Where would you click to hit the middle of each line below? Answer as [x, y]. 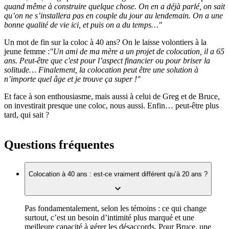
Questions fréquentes [59, 144]
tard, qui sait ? [27, 114]
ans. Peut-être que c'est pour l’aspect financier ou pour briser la [107, 60]
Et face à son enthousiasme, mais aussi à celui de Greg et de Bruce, [112, 96]
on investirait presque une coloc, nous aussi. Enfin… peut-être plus [111, 105]
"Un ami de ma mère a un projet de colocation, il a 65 [137, 51]
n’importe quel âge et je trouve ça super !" [72, 79]
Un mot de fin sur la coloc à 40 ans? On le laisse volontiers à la [105, 42]
